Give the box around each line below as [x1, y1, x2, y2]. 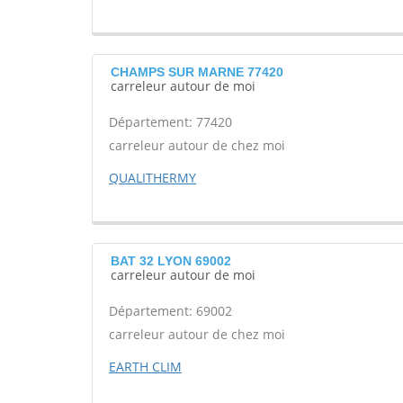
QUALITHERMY [109, 169, 196, 186]
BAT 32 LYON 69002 [111, 254, 231, 268]
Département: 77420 [109, 113, 232, 130]
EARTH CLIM [109, 358, 182, 375]
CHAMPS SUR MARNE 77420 [111, 65, 283, 79]
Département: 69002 [109, 302, 232, 319]
